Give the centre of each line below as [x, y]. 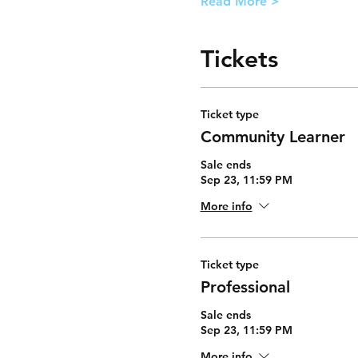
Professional [245, 287]
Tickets [239, 59]
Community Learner [272, 137]
